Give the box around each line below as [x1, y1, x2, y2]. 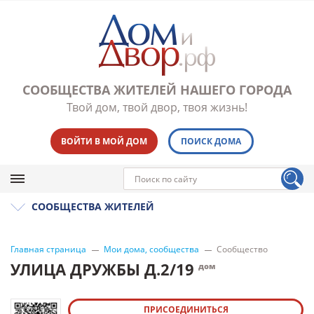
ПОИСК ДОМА [180, 135, 241, 147]
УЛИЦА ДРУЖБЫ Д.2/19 [11, 259, 198, 280]
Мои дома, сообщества [104, 243, 199, 255]
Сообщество [217, 243, 268, 255]
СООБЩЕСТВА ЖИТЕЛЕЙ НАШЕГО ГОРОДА [22, 81, 292, 98]
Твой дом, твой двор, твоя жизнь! [67, 100, 247, 115]
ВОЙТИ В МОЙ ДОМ [60, 135, 147, 147]
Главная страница [11, 243, 86, 255]
